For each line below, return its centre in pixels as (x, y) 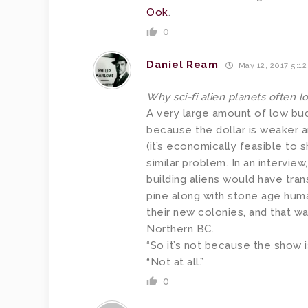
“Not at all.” (175, 262)
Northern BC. (180, 229)
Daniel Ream (183, 65)
